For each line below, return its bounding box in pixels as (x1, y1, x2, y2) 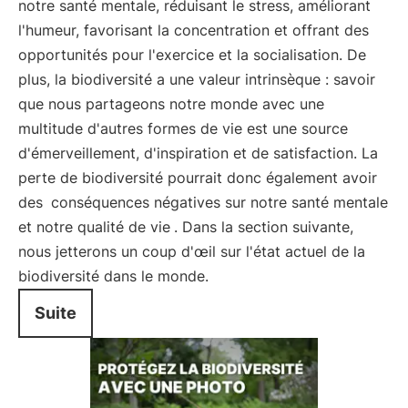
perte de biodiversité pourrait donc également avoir (18, 168, 377, 187)
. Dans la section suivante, (174, 218, 353, 236)
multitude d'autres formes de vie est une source (18, 119, 348, 138)
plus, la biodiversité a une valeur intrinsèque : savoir (18, 70, 375, 88)
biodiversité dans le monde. (18, 267, 209, 285)
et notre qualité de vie (18, 218, 170, 236)
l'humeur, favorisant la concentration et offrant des (18, 21, 369, 39)
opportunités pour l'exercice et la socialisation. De (18, 46, 366, 64)
